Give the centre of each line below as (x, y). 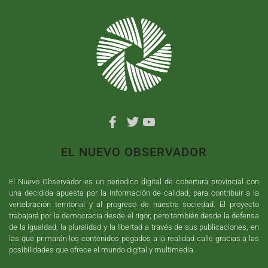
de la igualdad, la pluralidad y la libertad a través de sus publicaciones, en (134, 227)
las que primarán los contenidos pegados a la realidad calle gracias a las (134, 239)
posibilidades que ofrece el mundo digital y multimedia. (102, 250)
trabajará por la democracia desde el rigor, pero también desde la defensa (134, 216)
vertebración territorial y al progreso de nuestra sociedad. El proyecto (134, 205)
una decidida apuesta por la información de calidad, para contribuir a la (134, 193)
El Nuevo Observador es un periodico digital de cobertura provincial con (134, 182)
